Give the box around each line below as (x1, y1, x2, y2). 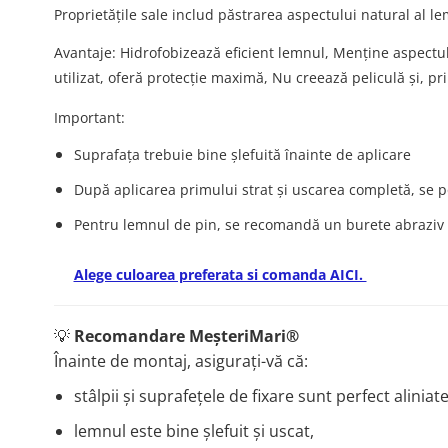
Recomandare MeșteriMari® (73, 325, 299, 348)
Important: (53, 108, 125, 128)
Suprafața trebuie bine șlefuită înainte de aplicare (73, 145, 411, 165)
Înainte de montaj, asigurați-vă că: (53, 350, 308, 373)
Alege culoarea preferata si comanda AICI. (73, 265, 367, 285)
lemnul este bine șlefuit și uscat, (73, 420, 314, 443)
